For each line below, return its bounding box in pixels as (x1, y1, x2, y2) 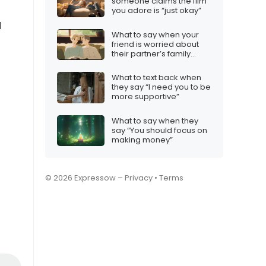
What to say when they (112, 115, 198, 126)
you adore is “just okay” (112, 5, 201, 17)
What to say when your (112, 28, 199, 40)
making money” (112, 134, 173, 145)
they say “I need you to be (112, 81, 211, 93)
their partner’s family (112, 47, 191, 59)
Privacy (125, 172, 153, 184)
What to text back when (112, 72, 201, 84)
